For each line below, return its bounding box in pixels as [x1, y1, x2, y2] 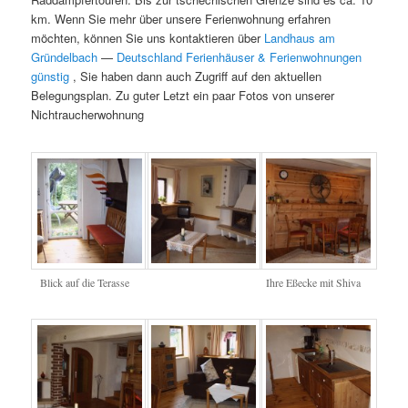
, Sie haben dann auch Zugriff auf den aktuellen [73, 67, 322, 86]
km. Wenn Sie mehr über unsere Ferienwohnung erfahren [31, 10, 331, 28]
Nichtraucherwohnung [31, 106, 145, 124]
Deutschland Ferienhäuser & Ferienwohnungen [117, 48, 362, 66]
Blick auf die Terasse [39, 275, 129, 291]
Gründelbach [31, 48, 98, 66]
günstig [31, 67, 70, 86]
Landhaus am [264, 29, 336, 47]
